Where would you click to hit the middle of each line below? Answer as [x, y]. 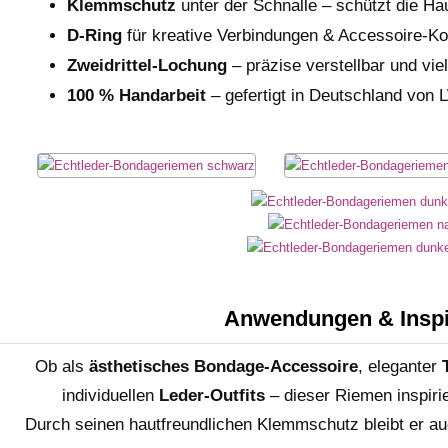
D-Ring [95, 35]
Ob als [62, 366]
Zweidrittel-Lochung [147, 65]
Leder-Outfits [211, 395]
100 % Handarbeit [137, 95]
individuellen [110, 395]
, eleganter [400, 366]
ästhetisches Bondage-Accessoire [223, 366]
